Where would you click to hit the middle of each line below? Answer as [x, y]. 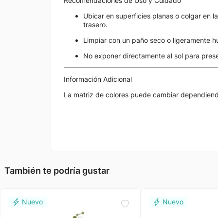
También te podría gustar [57, 171]
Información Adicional [98, 79]
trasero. [95, 25]
